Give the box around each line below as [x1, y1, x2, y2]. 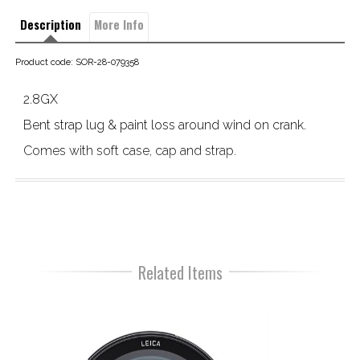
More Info [93, 16, 144, 33]
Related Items [137, 260, 223, 284]
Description [19, 16, 81, 33]
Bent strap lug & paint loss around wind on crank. [22, 117, 306, 133]
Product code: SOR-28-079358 [14, 56, 139, 67]
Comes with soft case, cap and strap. [22, 143, 236, 158]
